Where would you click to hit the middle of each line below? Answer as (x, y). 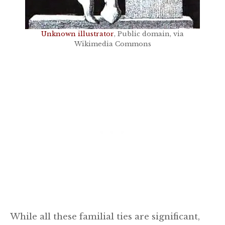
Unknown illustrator (78, 34)
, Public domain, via (149, 34)
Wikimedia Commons (113, 44)
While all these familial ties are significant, (105, 216)
